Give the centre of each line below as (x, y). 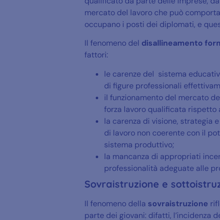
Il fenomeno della (116, 203)
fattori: (96, 55)
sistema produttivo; (139, 144)
